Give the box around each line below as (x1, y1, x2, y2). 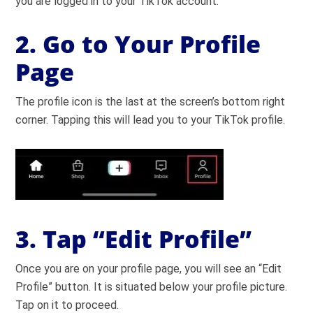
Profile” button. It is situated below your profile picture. (15, 280, 288, 293)
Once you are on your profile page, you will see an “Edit (15, 262, 282, 275)
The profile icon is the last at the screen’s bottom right (15, 95, 286, 108)
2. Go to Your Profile (15, 28, 261, 60)
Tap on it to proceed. (15, 298, 119, 312)
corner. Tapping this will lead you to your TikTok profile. (15, 113, 286, 126)
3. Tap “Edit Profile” (15, 223, 252, 255)
